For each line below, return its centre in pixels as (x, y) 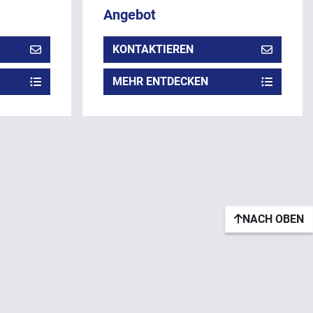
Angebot (129, 14)
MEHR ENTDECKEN (160, 81)
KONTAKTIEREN (153, 49)
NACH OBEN (273, 219)
